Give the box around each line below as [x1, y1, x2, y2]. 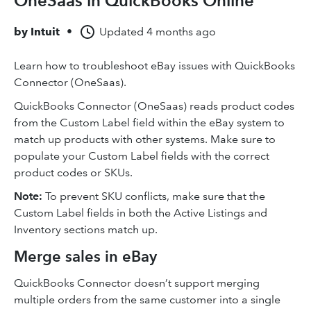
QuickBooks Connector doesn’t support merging [14, 276, 260, 289]
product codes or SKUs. [14, 166, 133, 179]
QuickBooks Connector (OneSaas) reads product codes [14, 99, 294, 112]
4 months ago [146, 25, 216, 38]
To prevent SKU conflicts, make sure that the [45, 190, 265, 203]
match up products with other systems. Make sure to [14, 133, 276, 146]
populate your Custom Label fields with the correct [14, 149, 269, 162]
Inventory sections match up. [14, 223, 158, 236]
